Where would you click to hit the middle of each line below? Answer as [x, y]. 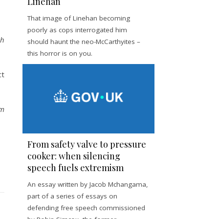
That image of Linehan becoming [79, 18]
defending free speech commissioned [86, 208]
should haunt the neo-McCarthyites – [84, 42]
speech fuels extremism [76, 167]
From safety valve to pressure [87, 144]
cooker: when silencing [74, 156]
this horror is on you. [60, 53]
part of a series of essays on [72, 196]
